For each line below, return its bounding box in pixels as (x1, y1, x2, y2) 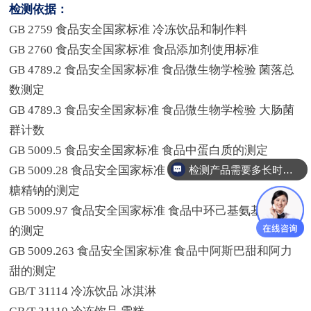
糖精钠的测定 (9, 184, 81, 198)
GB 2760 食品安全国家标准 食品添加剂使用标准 (9, 43, 260, 57)
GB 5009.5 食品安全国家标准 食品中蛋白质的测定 (9, 144, 269, 158)
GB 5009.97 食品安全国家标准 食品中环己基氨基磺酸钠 (9, 204, 299, 218)
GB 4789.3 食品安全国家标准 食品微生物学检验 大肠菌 (9, 103, 295, 117)
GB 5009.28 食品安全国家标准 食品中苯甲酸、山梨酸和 (9, 164, 299, 178)
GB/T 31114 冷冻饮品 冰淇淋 (9, 285, 157, 299)
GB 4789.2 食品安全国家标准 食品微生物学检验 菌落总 (9, 63, 295, 77)
